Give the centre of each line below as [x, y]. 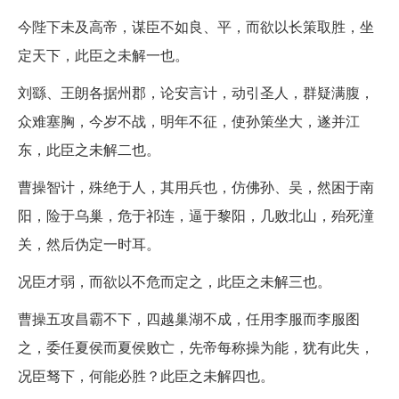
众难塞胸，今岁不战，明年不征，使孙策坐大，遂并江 [189, 120]
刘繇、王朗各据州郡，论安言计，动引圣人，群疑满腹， [196, 92]
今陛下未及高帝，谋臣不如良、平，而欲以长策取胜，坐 [196, 26]
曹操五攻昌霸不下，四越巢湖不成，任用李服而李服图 [189, 318]
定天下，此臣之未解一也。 [103, 54]
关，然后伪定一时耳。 [89, 243]
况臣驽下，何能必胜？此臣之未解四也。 [146, 375]
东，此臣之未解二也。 [89, 149]
